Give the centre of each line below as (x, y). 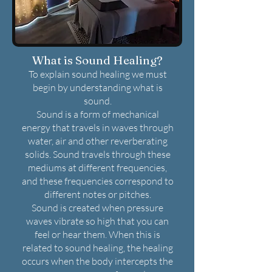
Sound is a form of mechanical (97, 114)
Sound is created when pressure (97, 208)
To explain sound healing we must (97, 74)
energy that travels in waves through (97, 127)
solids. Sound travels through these (97, 154)
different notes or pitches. (97, 194)
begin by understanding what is (97, 87)
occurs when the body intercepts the (97, 261)
